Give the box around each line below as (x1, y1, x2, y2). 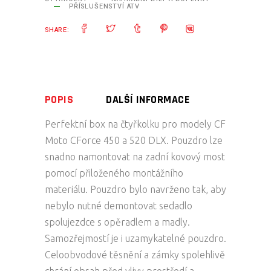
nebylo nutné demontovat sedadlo (45, 200, 192, 211)
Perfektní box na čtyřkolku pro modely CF (45, 118, 226, 129)
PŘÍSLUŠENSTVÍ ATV (69, 1, 140, 12)
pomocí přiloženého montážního (45, 167, 183, 178)
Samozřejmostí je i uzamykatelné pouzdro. (45, 232, 226, 244)
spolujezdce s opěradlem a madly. (45, 216, 190, 227)
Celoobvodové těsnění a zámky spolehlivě (45, 249, 225, 260)
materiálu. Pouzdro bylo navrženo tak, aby (45, 183, 226, 195)
